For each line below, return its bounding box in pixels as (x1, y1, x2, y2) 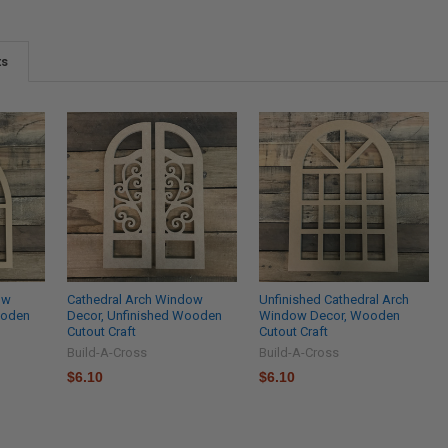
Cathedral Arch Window (67, 292, 204, 308)
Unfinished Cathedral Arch (259, 292, 410, 308)
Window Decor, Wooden (259, 308, 401, 324)
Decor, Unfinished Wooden (67, 308, 223, 324)
